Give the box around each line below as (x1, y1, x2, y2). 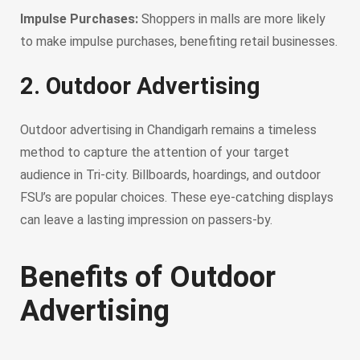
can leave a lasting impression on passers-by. (20, 211, 272, 227)
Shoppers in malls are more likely (138, 10, 325, 27)
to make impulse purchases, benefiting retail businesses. (20, 33, 337, 49)
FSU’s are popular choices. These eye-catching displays (20, 189, 333, 205)
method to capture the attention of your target (20, 144, 289, 160)
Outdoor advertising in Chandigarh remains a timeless (20, 121, 317, 137)
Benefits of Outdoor (20, 260, 276, 294)
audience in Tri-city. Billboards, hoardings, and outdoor (20, 166, 321, 182)
